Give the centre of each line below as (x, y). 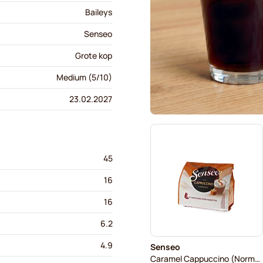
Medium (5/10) (84, 77)
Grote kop (94, 55)
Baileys (99, 12)
